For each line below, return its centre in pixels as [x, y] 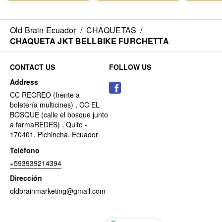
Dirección [26, 178]
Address [24, 82]
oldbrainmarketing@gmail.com [58, 191]
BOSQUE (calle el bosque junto [59, 115]
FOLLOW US [130, 67]
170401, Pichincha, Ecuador [54, 135]
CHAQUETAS [111, 30]
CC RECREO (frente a [45, 95]
